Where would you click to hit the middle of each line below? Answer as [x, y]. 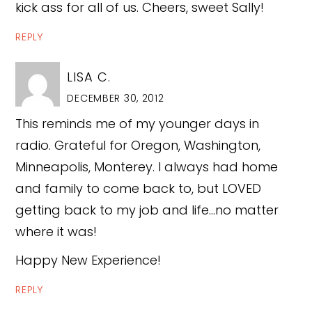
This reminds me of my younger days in [138, 124]
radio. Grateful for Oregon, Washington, [138, 145]
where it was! [56, 232]
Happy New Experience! [88, 260]
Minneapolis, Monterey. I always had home [147, 167]
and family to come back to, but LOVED [139, 188]
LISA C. [89, 77]
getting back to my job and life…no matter [147, 210]
